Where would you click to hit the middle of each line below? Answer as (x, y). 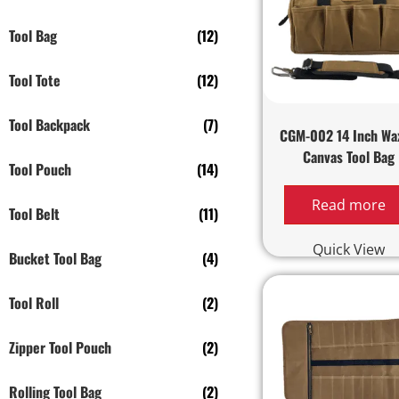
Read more (349, 204)
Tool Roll (34, 303)
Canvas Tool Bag (349, 156)
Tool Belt (34, 214)
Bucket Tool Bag (55, 258)
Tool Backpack (49, 125)
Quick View (349, 249)
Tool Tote (35, 80)
